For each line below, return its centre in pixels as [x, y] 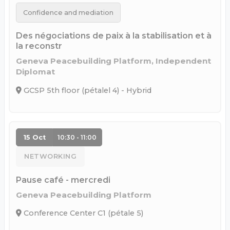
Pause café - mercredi [63, 180]
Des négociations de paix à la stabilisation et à [114, 35]
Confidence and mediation [68, 13]
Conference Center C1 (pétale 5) [82, 213]
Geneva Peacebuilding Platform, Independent [113, 61]
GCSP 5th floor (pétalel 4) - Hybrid [87, 90]
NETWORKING [50, 157]
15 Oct [34, 137]
